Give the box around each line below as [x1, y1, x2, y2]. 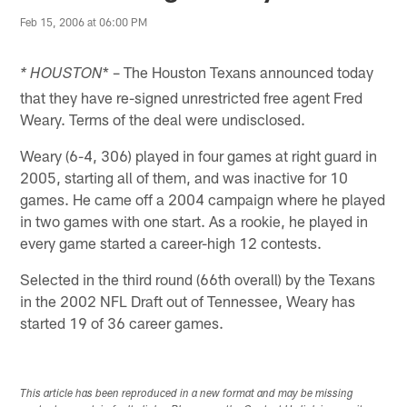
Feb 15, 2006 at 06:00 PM [20, 15, 148, 29]
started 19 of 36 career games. [20, 313, 224, 332]
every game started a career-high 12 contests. [20, 233, 323, 252]
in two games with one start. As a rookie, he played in [20, 211, 369, 230]
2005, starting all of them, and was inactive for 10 [20, 167, 349, 186]
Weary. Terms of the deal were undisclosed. [20, 109, 306, 128]
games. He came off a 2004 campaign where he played [20, 189, 386, 208]
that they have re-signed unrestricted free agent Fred [20, 87, 363, 106]
